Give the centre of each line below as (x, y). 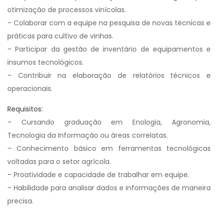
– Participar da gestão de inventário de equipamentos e (109, 49)
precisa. (20, 201)
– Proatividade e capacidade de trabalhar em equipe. (98, 175)
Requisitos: (25, 109)
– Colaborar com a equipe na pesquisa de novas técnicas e (109, 23)
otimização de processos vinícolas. (67, 10)
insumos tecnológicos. (45, 62)
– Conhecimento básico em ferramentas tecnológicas (109, 148)
